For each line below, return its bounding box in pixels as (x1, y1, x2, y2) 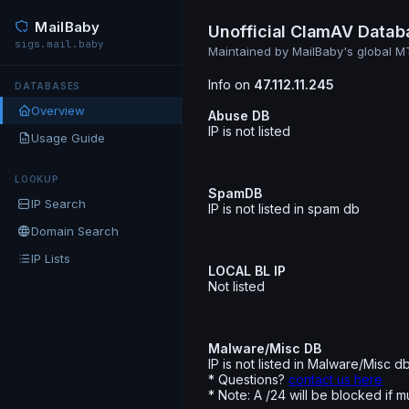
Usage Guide (31, 131, 105, 145)
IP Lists (31, 251, 70, 266)
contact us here (288, 372, 383, 387)
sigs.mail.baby (15, 37, 104, 50)
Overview (31, 103, 85, 118)
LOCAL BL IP (208, 263, 286, 278)
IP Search (31, 196, 86, 211)
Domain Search (31, 224, 119, 238)
